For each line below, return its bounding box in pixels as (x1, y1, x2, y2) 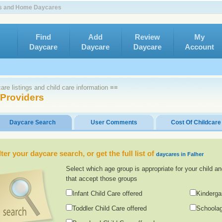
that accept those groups (66, 175, 137, 182)
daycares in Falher (156, 151, 204, 157)
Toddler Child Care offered (72, 205, 147, 212)
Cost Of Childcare (170, 119, 221, 126)
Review (135, 33, 160, 41)
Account (185, 43, 214, 51)
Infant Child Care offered (72, 190, 142, 197)
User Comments (91, 119, 137, 126)
